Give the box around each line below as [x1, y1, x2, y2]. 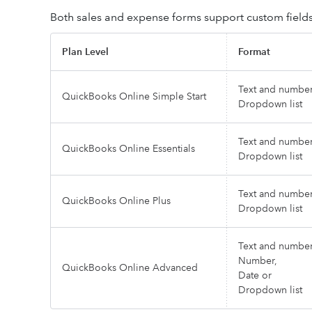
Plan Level [62, 45, 109, 58]
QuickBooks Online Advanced [62, 261, 198, 274]
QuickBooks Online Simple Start [62, 90, 206, 102]
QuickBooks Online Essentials [62, 142, 195, 155]
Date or [238, 269, 272, 281]
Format [238, 45, 270, 58]
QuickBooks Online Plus [62, 194, 171, 207]
